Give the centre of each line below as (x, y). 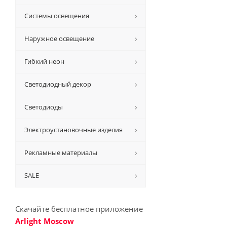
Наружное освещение (59, 39)
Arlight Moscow (45, 221)
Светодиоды (44, 107)
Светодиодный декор (58, 84)
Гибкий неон (44, 61)
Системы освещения (57, 16)
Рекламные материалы (61, 153)
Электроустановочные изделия (73, 130)
